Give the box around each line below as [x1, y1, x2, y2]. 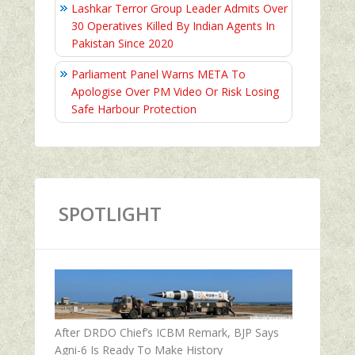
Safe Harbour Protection [71, 101, 197, 116]
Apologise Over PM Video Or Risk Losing [71, 83, 279, 99]
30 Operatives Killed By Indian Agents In [71, 17, 275, 33]
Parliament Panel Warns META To [71, 66, 246, 82]
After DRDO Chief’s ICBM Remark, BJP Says [55, 324, 279, 340]
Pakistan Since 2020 [71, 35, 174, 51]
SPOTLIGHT [59, 200, 162, 227]
